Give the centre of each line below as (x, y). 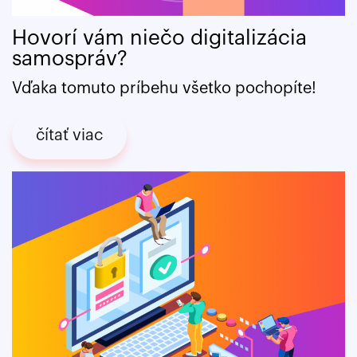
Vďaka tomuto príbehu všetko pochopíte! (164, 88)
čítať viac (69, 135)
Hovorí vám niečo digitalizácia (159, 38)
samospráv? (70, 59)
